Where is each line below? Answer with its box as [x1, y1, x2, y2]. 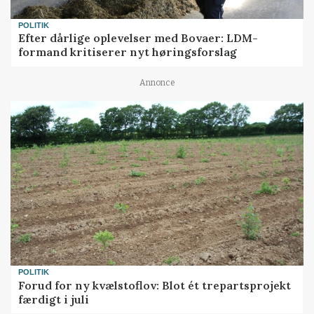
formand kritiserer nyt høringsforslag [18, 45, 238, 60]
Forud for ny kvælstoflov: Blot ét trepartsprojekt [18, 278, 292, 292]
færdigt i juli [18, 292, 90, 306]
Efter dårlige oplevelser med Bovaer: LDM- [18, 31, 259, 46]
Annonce [139, 78, 175, 88]
